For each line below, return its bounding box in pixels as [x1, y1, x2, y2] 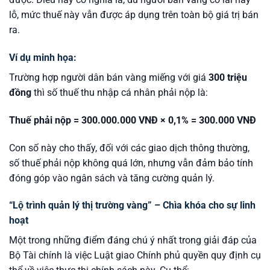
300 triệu [209, 71, 247, 83]
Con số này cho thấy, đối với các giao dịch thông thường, [9, 142, 250, 154]
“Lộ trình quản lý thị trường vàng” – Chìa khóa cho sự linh [9, 199, 256, 212]
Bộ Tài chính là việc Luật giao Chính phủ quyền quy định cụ [9, 250, 261, 262]
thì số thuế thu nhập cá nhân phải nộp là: [31, 86, 208, 98]
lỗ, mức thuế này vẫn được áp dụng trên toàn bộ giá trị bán [9, 9, 259, 21]
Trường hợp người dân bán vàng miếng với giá [9, 71, 209, 83]
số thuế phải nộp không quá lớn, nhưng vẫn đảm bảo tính [9, 157, 253, 169]
